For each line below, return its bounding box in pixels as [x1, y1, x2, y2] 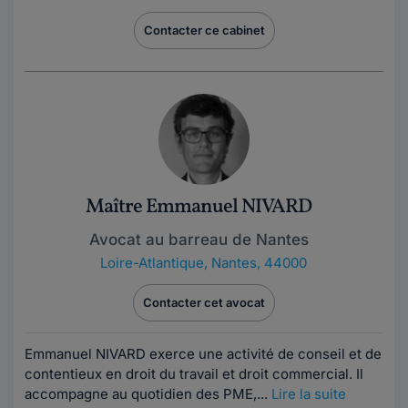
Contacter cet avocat [143, 295, 265, 310]
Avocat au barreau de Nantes [88, 230, 309, 249]
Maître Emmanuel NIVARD [85, 193, 312, 221]
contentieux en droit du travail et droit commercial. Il [25, 365, 363, 382]
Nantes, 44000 [210, 254, 307, 271]
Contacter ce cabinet [143, 23, 265, 37]
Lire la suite [271, 385, 346, 403]
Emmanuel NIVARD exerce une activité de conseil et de [25, 345, 382, 362]
